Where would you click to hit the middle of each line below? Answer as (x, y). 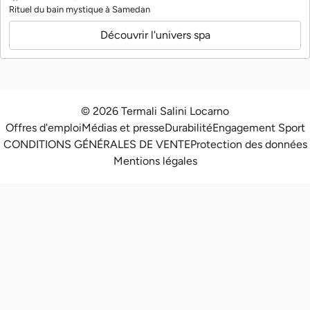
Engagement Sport (258, 127)
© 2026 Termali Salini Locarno (155, 111)
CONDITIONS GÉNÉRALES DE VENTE (97, 144)
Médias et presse (123, 127)
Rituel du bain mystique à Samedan (80, 9)
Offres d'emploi (43, 127)
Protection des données (248, 144)
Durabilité (188, 127)
